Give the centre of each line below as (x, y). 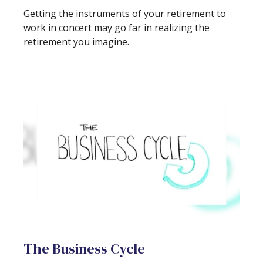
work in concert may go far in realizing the (117, 28)
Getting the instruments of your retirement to (125, 14)
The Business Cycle (84, 249)
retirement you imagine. (76, 42)
